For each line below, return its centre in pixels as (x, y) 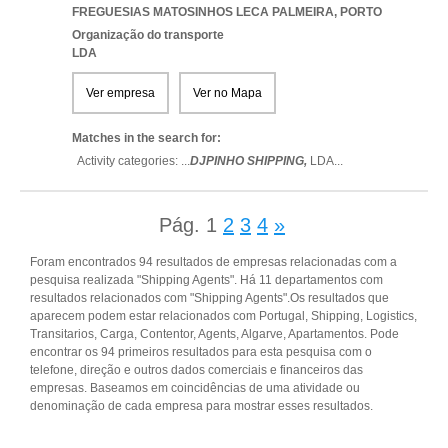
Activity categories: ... (133, 161)
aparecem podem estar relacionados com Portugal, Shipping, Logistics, (223, 316)
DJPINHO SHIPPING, (250, 161)
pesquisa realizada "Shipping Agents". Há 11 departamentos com (206, 280)
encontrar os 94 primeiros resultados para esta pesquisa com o (201, 352)
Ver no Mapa (227, 93)
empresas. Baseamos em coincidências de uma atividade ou (195, 388)
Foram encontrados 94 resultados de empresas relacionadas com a (213, 262)
